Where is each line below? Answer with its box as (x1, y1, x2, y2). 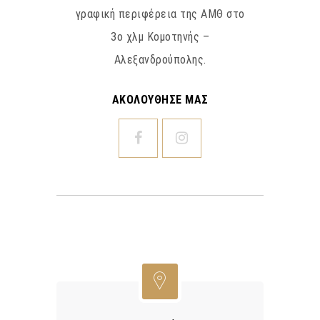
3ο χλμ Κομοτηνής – (111, 30, 209, 44)
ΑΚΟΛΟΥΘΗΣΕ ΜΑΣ (111, 93, 209, 107)
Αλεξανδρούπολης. (114, 53, 206, 67)
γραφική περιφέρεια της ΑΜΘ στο (75, 7, 245, 21)
